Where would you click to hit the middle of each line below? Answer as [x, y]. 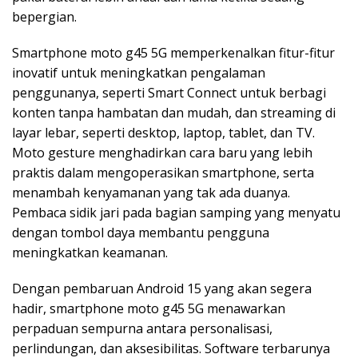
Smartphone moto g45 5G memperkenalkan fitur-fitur [173, 52]
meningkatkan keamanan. [90, 252]
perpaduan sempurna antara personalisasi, [142, 328]
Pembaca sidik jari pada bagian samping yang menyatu [176, 212]
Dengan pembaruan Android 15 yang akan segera [162, 288]
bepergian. [44, 16]
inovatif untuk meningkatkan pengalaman [139, 72]
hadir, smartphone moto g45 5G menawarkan [149, 308]
